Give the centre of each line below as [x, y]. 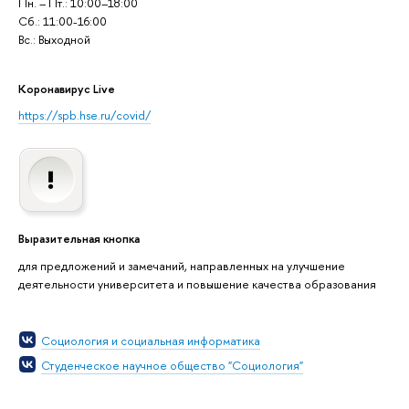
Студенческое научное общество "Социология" [172, 365]
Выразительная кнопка [79, 238]
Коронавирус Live [67, 88]
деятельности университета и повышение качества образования [197, 284]
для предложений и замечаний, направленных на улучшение [182, 266]
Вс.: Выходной [54, 39]
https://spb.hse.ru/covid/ [84, 115]
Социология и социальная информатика [151, 341]
